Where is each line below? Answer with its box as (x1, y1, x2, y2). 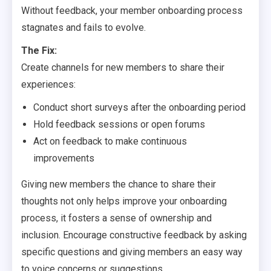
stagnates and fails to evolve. (21, 22, 146, 33)
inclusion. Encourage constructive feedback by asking (21, 229, 247, 241)
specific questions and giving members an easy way (21, 246, 243, 258)
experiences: (21, 79, 76, 90)
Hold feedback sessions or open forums (33, 119, 205, 130)
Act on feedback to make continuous (33, 135, 187, 147)
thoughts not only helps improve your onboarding (21, 195, 227, 207)
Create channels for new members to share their (21, 62, 224, 73)
